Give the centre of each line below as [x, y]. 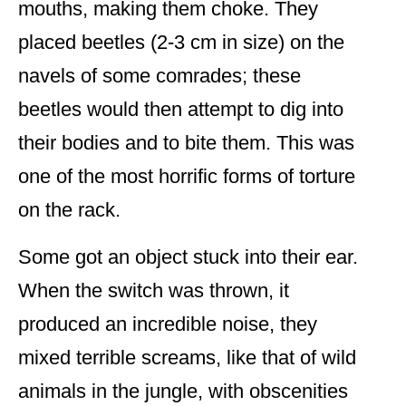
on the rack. [69, 210]
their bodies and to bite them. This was [186, 143]
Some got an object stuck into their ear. [188, 257]
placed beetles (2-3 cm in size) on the [181, 43]
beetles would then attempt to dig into [181, 110]
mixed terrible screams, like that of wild [187, 358]
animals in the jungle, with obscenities [183, 391]
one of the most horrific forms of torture [187, 177]
